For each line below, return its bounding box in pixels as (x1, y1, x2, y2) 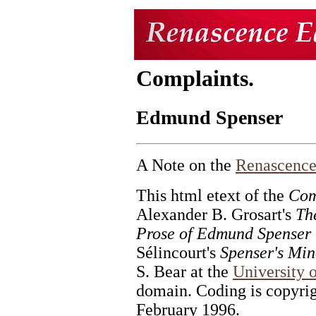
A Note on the (136, 156, 236, 175)
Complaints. (136, 66, 254, 91)
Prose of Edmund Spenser (136, 224, 311, 243)
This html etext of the (136, 186, 288, 205)
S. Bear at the (136, 262, 233, 281)
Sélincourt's (136, 243, 220, 262)
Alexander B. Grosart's (136, 205, 296, 224)
